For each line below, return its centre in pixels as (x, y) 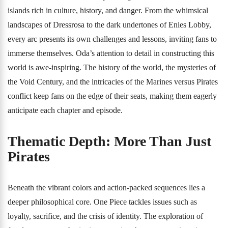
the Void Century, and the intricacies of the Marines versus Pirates (113, 82)
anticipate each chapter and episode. (65, 110)
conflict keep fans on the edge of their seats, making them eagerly (112, 96)
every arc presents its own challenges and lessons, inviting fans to (112, 39)
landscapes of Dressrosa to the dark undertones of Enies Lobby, (109, 25)
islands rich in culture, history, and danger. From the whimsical (108, 10)
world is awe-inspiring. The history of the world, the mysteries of (112, 67)
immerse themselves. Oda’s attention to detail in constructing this (111, 53)
